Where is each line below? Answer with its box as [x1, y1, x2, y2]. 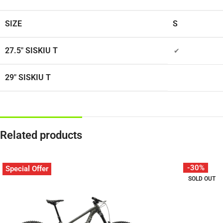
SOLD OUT [188, 175, 216, 183]
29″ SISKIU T [5, 73, 51, 83]
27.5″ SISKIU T [5, 46, 58, 56]
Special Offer [5, 164, 48, 174]
